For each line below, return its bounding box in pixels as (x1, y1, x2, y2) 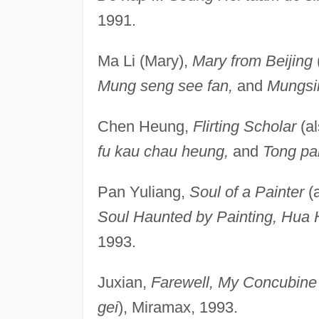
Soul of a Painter (189, 182, 304, 201)
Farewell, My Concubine (150, 273, 317, 291)
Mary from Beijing (192, 51, 313, 70)
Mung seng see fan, (97, 76, 233, 95)
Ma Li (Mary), (97, 51, 192, 70)
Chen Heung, (97, 117, 193, 135)
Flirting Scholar (192, 117, 296, 135)
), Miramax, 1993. (117, 298, 238, 316)
